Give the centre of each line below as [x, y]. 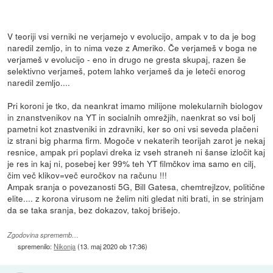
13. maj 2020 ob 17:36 [113, 246]
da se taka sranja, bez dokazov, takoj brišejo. [94, 209]
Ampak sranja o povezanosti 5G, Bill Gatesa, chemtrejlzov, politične [136, 186]
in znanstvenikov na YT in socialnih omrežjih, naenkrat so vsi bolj [132, 117]
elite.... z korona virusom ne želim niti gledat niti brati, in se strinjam [136, 198]
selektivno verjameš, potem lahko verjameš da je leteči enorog [127, 70]
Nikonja [65, 246]
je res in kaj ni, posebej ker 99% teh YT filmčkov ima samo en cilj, [132, 163]
